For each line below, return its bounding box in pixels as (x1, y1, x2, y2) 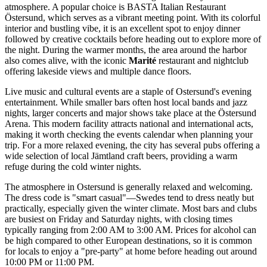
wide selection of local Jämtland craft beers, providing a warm (5, 151, 237, 162)
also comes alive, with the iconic (5, 55, 129, 66)
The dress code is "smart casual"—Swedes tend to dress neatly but (5, 193, 254, 203)
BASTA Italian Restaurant (127, 2, 226, 13)
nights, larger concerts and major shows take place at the (5, 108, 218, 119)
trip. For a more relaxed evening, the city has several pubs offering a (5, 140, 260, 151)
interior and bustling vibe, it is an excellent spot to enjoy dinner (5, 23, 240, 34)
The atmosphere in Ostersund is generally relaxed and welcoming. (5, 182, 253, 193)
